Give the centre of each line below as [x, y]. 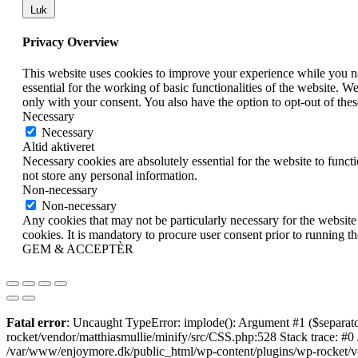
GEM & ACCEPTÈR [78, 249]
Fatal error [36, 323]
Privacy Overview [71, 42]
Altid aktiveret [58, 147]
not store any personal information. [110, 176]
